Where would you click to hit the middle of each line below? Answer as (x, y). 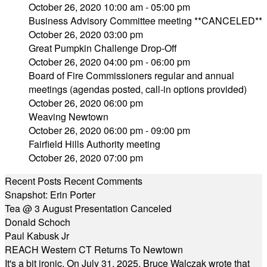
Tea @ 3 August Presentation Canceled (88, 208)
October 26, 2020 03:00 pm (86, 34)
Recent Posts (33, 181)
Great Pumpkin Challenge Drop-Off (103, 48)
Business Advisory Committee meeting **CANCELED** (145, 21)
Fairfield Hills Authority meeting (94, 144)
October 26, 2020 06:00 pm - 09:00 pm (109, 130)
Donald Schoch (38, 222)
